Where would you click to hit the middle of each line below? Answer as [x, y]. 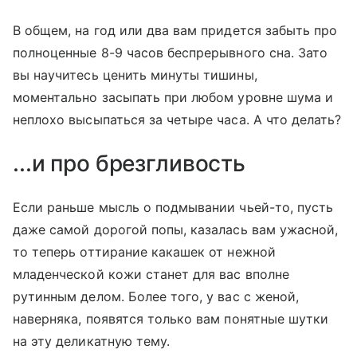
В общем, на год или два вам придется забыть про [175, 30]
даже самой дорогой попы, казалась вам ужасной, [176, 229]
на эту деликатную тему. [92, 341]
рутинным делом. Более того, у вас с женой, [156, 296]
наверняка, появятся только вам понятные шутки [171, 318]
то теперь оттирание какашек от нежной [144, 251]
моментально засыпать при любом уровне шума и [173, 97]
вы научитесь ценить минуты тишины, [135, 75]
